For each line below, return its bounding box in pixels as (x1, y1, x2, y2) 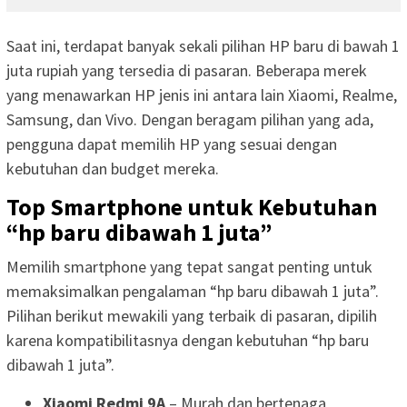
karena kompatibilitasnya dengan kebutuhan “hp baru (6, 329, 369, 351)
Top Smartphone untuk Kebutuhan (6, 191, 377, 222)
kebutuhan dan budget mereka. (6, 157, 219, 179)
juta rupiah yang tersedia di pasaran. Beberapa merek (6, 59, 367, 81)
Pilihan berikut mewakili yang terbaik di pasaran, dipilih (6, 304, 377, 326)
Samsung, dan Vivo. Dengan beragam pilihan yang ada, (6, 108, 373, 130)
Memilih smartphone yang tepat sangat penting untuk (6, 255, 372, 277)
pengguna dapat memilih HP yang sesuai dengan (6, 133, 337, 154)
